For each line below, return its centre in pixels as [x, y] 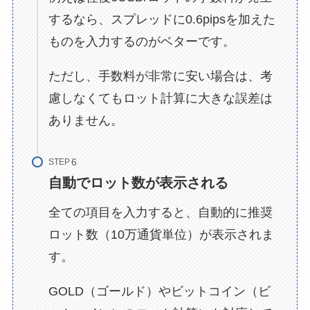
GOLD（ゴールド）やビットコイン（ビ [159, 291]
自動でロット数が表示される [138, 182]
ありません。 [85, 120]
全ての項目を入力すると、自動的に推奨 [160, 212]
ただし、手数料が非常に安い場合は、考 [160, 76]
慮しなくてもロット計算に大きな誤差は [160, 98]
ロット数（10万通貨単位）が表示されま [161, 234]
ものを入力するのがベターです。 [142, 42]
